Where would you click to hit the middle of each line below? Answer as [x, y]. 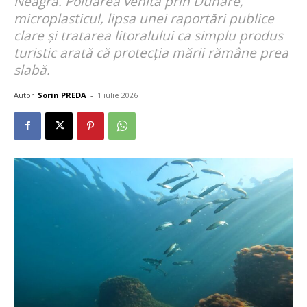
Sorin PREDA [62, 95]
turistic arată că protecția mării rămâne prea [151, 52]
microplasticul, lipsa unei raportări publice [144, 18]
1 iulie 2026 [118, 95]
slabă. [32, 70]
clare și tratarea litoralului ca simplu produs [148, 35]
